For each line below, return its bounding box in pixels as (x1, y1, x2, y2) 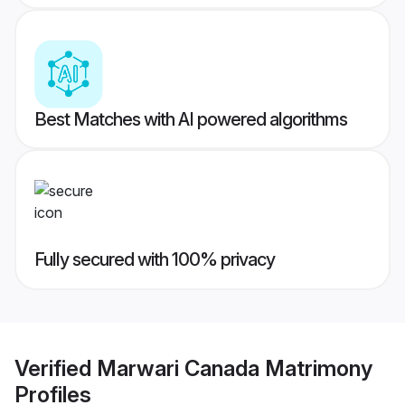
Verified (14, 354, 97, 381)
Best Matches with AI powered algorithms (34, 108, 347, 131)
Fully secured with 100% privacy (34, 249, 275, 271)
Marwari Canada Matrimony (97, 354, 372, 381)
